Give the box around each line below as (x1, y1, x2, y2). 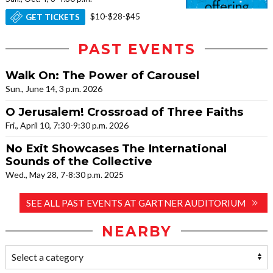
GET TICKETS (26, 12, 80, 22)
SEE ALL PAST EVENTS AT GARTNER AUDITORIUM (26, 197, 246, 208)
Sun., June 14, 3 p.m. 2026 (5, 83, 102, 94)
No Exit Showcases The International (5, 141, 227, 155)
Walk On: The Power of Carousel (5, 68, 199, 82)
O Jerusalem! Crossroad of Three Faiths (5, 104, 243, 119)
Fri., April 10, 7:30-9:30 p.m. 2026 (5, 119, 129, 130)
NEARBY (101, 222, 172, 240)
